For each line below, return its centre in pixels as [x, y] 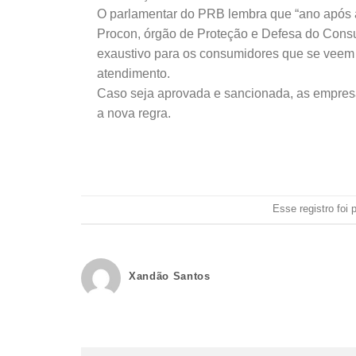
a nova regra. [134, 113]
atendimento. [133, 73]
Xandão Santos [170, 276]
